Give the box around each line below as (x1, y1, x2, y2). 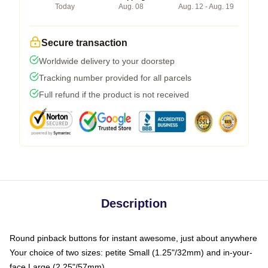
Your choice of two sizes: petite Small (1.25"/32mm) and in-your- (10, 247, 252, 257)
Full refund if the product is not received (39, 89, 189, 99)
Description (101, 196, 167, 210)
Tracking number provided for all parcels (39, 72, 191, 83)
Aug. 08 (118, 2, 144, 11)
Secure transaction (41, 37, 127, 48)
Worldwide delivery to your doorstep (39, 56, 175, 66)
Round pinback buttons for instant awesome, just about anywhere (10, 233, 257, 243)
